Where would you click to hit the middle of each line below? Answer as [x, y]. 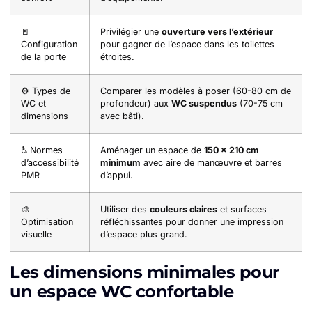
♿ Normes [42, 150]
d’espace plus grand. [144, 235]
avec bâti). [122, 116]
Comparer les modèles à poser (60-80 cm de [196, 91]
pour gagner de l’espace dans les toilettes [187, 45]
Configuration [49, 45]
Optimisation [47, 222]
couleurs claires [184, 210]
